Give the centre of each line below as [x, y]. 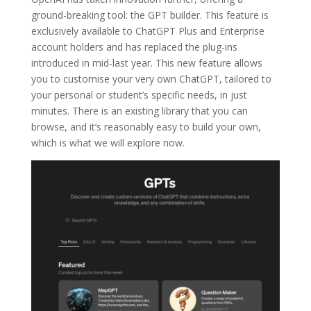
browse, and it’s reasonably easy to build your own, [146, 126]
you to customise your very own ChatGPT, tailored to [151, 78]
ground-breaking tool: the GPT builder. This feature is [150, 15]
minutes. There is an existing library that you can [139, 110]
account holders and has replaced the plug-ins [134, 47]
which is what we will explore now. [109, 142]
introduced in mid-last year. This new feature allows [146, 62]
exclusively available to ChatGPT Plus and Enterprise [148, 31]
